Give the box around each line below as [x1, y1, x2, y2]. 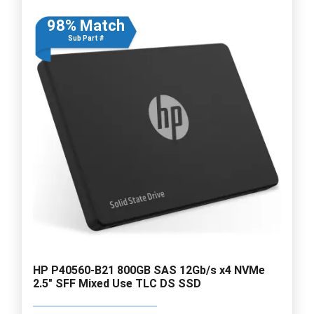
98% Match [46, 16, 125, 34]
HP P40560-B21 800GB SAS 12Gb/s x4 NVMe [33, 263, 265, 277]
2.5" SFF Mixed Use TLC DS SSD [33, 276, 201, 290]
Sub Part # [67, 34, 104, 42]
